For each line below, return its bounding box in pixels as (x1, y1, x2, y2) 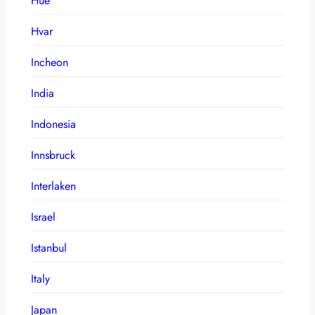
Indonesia (31, 115, 76, 132)
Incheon (31, 53, 68, 70)
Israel (31, 208, 56, 225)
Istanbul (31, 239, 67, 256)
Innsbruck (31, 146, 75, 163)
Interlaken (31, 177, 76, 194)
